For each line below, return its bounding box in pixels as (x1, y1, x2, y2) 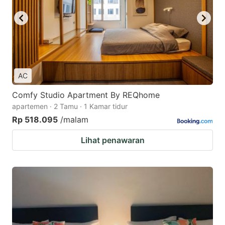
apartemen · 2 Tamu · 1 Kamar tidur (12, 102, 128, 111)
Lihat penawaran (80, 135, 145, 146)
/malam (60, 115, 88, 125)
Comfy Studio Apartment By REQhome (12, 90, 160, 100)
